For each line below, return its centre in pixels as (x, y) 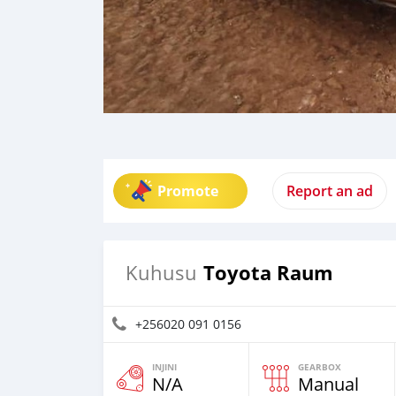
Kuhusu (161, 273)
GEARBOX (320, 367)
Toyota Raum (268, 273)
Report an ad (330, 191)
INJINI (164, 367)
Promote (188, 191)
